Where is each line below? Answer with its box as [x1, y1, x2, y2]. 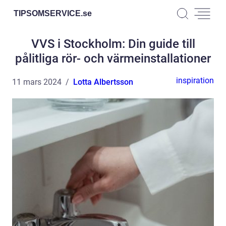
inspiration [176, 76, 214, 85]
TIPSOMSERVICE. [14, 9, 83, 18]
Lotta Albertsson [73, 77, 133, 87]
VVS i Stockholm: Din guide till [31, 37, 195, 51]
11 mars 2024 [12, 77, 62, 87]
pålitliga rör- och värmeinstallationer [15, 51, 211, 66]
